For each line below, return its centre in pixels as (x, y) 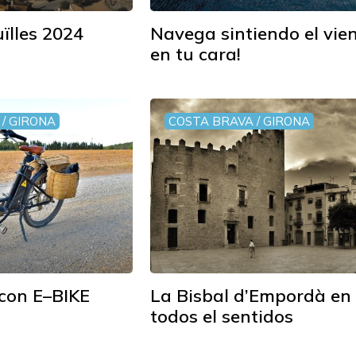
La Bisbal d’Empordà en (251, 296)
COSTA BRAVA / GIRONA (240, 121)
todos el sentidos (222, 316)
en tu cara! (196, 54)
